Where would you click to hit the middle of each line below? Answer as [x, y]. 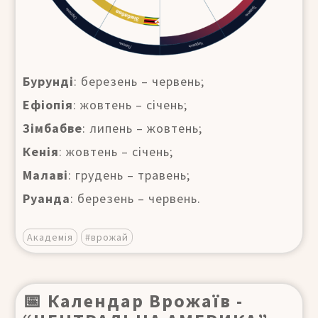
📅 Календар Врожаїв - [133, 300]
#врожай [107, 237]
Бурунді [48, 81]
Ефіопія [48, 104]
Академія [50, 237]
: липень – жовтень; [142, 128]
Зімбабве [53, 128]
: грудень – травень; [129, 175]
